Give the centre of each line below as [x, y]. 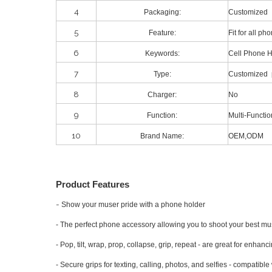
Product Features [93, 184]
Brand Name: [162, 136]
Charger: [162, 95]
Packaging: [162, 12]
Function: [162, 116]
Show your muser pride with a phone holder [133, 204]
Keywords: [162, 54]
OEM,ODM [246, 136]
